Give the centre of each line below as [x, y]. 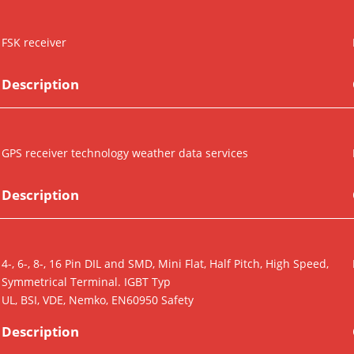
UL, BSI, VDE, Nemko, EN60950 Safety [98, 300]
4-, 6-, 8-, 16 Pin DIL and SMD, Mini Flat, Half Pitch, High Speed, [165, 264]
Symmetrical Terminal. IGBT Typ [86, 282]
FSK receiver [34, 43]
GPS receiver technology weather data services [125, 153]
